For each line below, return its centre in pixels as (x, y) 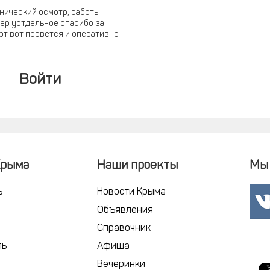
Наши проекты (137, 166)
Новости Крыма (131, 192)
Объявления (125, 210)
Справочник (124, 228)
